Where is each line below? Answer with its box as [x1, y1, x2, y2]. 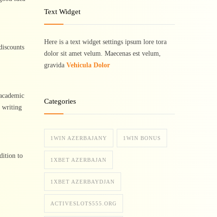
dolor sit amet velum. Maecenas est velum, [44, 50, 161, 57]
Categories [44, 97, 76, 105]
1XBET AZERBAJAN [50, 157, 107, 163]
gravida [44, 62, 66, 69]
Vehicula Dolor [66, 62, 110, 69]
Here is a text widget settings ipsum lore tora [44, 38, 167, 46]
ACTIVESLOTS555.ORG [50, 201, 117, 206]
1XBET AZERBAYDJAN [50, 179, 115, 185]
